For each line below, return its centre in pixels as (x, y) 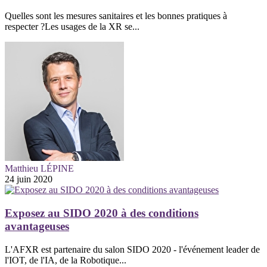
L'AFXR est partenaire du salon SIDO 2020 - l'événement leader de (132, 249)
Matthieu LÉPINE (39, 169)
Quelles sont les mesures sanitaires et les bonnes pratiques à (116, 16)
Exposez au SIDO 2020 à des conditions (102, 213)
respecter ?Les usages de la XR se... (72, 27)
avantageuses (37, 226)
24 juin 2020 (29, 179)
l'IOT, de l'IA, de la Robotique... (66, 260)
